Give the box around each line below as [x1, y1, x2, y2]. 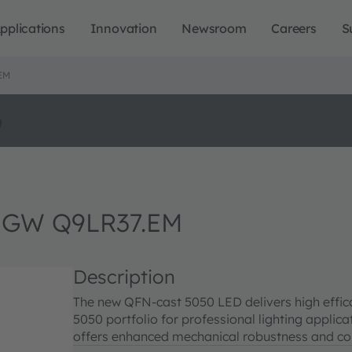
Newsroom [181, 20, 247, 36]
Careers [271, 20, 317, 36]
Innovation [90, 20, 157, 36]
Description [73, 265, 175, 288]
